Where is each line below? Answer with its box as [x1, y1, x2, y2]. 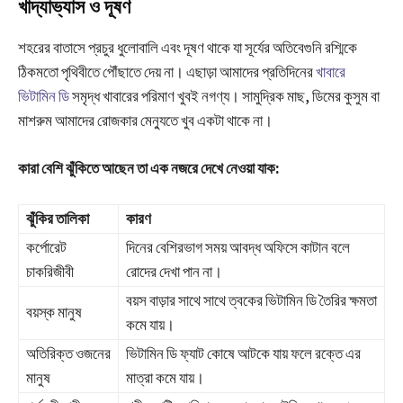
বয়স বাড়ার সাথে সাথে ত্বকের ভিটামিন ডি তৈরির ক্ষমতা [126, 291, 377, 311]
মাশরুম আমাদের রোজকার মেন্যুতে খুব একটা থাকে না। [18, 111, 273, 131]
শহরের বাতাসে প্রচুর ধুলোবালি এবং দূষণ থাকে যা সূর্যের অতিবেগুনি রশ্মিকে [18, 38, 357, 58]
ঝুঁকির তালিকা [26, 209, 89, 229]
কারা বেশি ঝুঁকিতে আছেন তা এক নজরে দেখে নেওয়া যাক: [18, 158, 280, 179]
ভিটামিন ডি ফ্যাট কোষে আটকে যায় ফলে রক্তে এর [126, 344, 361, 364]
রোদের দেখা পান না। [126, 262, 222, 282]
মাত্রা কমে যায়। [126, 368, 204, 389]
